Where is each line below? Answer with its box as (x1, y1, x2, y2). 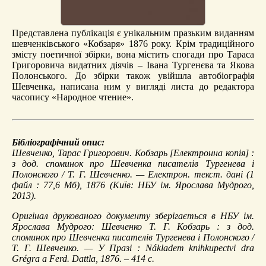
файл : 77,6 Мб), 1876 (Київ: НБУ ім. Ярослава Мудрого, (12, 179, 254, 190)
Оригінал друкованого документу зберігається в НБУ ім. (12, 210, 254, 221)
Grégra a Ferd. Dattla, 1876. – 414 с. (12, 253, 154, 264)
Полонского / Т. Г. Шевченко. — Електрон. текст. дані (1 (12, 169, 254, 179)
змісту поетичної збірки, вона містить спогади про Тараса (12, 49, 254, 59)
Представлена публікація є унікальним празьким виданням (12, 27, 254, 38)
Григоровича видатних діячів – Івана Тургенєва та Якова (12, 59, 254, 70)
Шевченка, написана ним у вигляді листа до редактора (12, 81, 254, 91)
